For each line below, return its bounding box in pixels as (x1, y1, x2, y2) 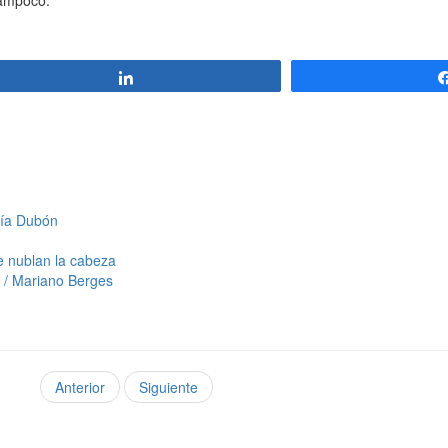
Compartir (147, 69, 211, 84)
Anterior (55, 376, 105, 397)
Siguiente (139, 376, 198, 397)
